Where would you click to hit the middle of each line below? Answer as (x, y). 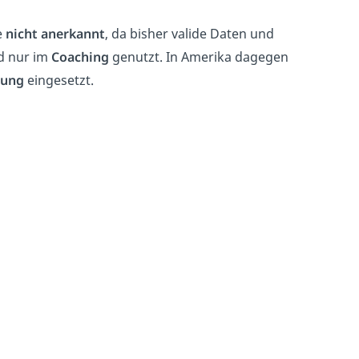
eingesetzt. (59, 80)
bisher (149, 33)
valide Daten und (223, 33)
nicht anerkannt (55, 33)
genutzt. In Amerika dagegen (199, 56)
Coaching (80, 56)
